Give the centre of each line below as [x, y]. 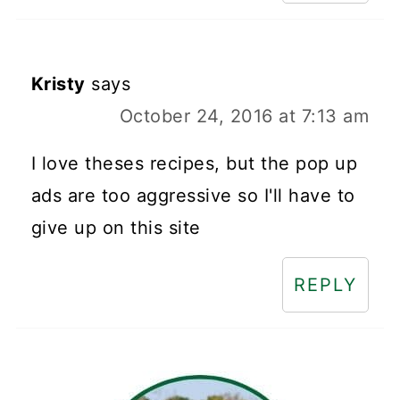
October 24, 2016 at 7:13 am [244, 117]
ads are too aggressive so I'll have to [193, 196]
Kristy [58, 84]
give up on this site [116, 228]
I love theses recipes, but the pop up [194, 164]
